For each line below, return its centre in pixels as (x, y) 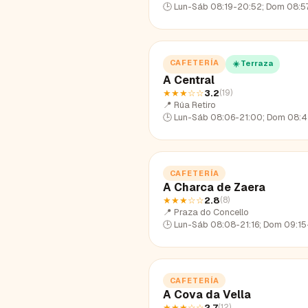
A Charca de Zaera (214, 187)
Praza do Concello (211, 212)
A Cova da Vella (207, 294)
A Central (189, 80)
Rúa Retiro (195, 104)
